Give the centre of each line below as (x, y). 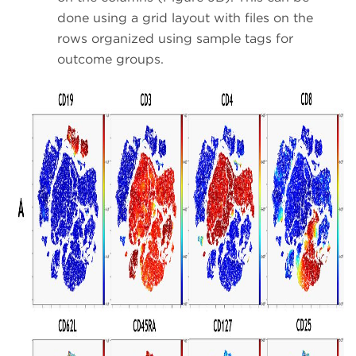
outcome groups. (110, 59)
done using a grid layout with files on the (185, 17)
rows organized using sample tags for (175, 38)
